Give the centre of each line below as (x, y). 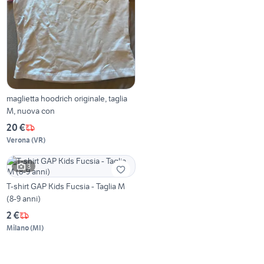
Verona (19, 140)
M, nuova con (31, 111)
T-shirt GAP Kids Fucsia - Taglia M (66, 187)
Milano (18, 228)
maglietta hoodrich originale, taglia (67, 99)
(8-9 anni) (24, 199)
